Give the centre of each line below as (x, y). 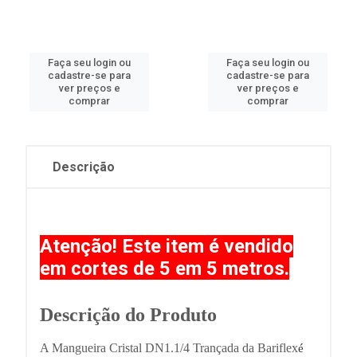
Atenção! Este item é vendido (167, 246)
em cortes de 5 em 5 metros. (165, 269)
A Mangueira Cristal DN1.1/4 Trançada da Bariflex (169, 348)
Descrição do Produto (128, 315)
